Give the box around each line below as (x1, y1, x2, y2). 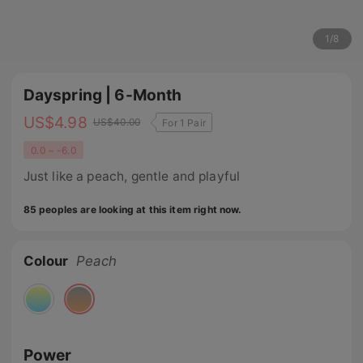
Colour (23, 253, 69, 269)
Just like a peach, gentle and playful (23, 168, 241, 184)
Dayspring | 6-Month (23, 85, 182, 105)
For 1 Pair (162, 116, 206, 129)
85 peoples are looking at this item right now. (23, 203, 242, 216)
